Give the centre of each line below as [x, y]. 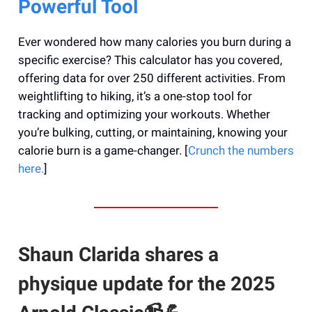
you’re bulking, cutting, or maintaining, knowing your [153, 132]
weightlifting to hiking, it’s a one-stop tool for [135, 96]
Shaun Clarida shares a [118, 254]
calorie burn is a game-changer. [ [103, 150]
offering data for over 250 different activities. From [152, 78]
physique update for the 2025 [147, 283]
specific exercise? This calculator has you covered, [150, 60]
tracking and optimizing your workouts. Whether [144, 114]
